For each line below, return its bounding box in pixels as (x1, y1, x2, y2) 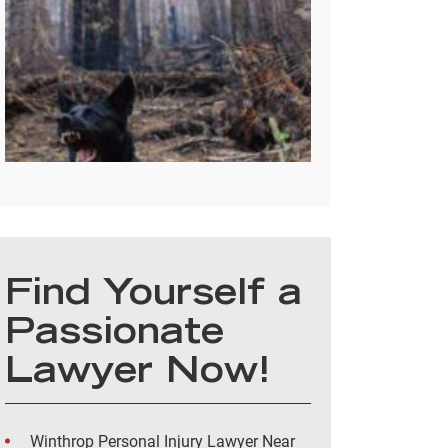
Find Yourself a (5, 278, 302, 315)
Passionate (5, 317, 224, 354)
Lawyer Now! (5, 356, 270, 393)
